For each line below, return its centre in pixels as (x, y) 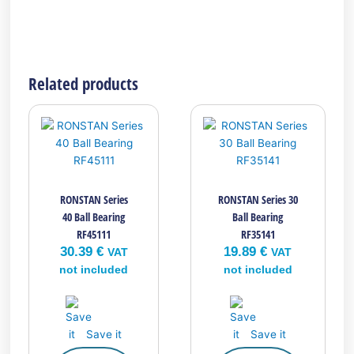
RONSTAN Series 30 (258, 199)
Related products (84, 84)
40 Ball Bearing (94, 217)
